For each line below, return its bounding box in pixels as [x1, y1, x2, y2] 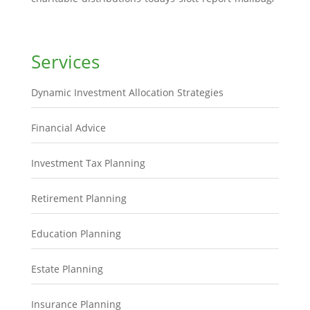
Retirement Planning [30, 192, 127, 205]
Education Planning [30, 227, 121, 240]
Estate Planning [30, 262, 103, 275]
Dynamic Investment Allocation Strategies [30, 86, 224, 99]
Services [30, 49, 100, 74]
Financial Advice [30, 121, 106, 134]
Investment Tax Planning [30, 156, 145, 170]
